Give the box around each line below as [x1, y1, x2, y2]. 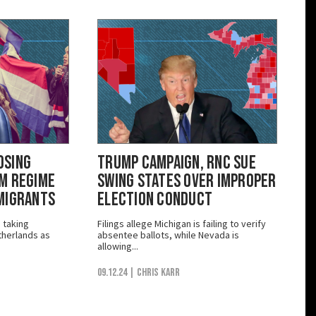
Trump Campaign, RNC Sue [97, 152, 256, 174]
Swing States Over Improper [97, 170, 276, 193]
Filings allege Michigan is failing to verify [97, 217, 266, 230]
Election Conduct [97, 188, 213, 211]
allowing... [97, 239, 138, 253]
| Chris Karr [129, 265, 180, 279]
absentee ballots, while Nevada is [97, 228, 239, 241]
